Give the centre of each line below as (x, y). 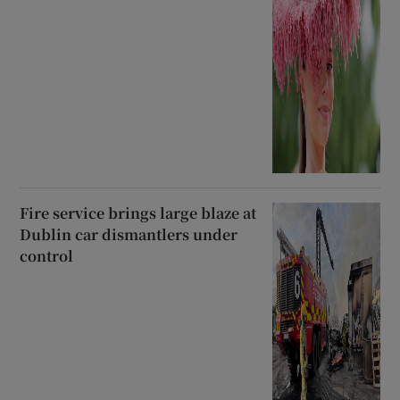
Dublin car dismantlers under (129, 234)
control (47, 256)
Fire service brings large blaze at (138, 213)
